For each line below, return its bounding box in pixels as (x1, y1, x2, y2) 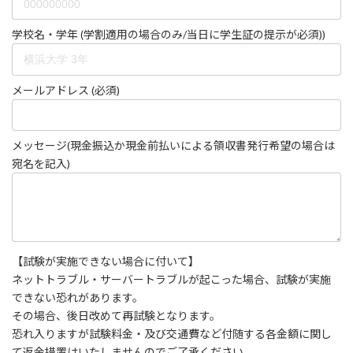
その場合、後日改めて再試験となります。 (12, 309, 221, 323)
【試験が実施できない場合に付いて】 (12, 255, 199, 269)
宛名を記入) (12, 156, 70, 170)
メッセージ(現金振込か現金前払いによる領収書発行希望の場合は (12, 138, 335, 152)
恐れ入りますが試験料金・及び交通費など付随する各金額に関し (12, 327, 332, 341)
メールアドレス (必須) (12, 83, 120, 97)
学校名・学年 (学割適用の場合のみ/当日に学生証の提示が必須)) (12, 28, 325, 42)
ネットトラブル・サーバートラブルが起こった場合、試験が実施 (12, 273, 331, 287)
